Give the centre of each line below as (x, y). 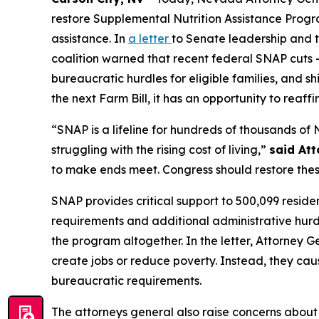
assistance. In (90, 39)
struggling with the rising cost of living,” (160, 150)
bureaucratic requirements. (126, 281)
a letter (150, 39)
